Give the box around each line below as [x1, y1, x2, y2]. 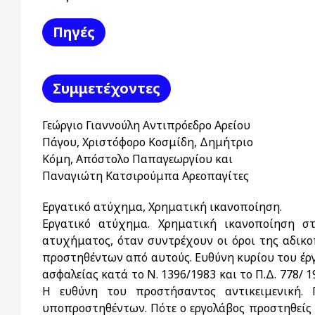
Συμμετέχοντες [53, 79, 160, 98]
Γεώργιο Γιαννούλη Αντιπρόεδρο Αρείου [42, 117, 250, 133]
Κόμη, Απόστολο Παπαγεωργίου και [42, 151, 233, 167]
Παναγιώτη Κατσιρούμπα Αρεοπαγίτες [42, 168, 249, 184]
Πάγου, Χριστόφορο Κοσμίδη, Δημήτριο [42, 134, 253, 150]
